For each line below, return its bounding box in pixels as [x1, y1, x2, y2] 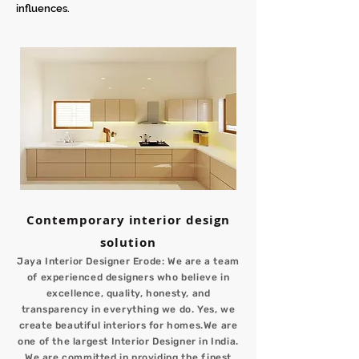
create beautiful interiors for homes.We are [18, 320, 238, 331]
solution [100, 234, 156, 251]
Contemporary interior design [26, 212, 230, 228]
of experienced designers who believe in [26, 272, 230, 283]
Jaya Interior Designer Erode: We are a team [17, 256, 240, 267]
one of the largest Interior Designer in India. [18, 336, 239, 347]
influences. [16, 2, 70, 14]
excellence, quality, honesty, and [46, 288, 211, 299]
